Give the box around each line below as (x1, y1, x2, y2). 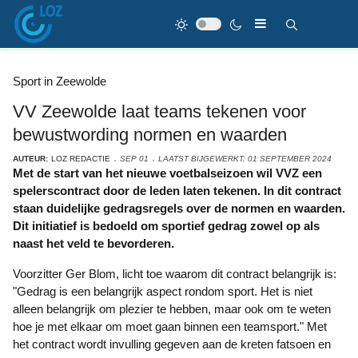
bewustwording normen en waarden (13, 125, 287, 145)
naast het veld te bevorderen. (13, 237, 174, 250)
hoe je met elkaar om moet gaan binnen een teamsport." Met (13, 320, 327, 333)
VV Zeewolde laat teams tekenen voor (13, 101, 306, 121)
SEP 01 (120, 154, 149, 163)
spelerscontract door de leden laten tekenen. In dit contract (13, 184, 341, 197)
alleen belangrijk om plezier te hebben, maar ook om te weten (13, 302, 331, 316)
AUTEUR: (13, 154, 48, 163)
